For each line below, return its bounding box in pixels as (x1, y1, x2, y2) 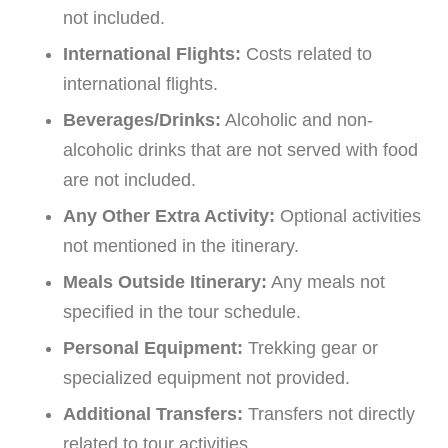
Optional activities (275, 205, 421, 226)
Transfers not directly (243, 403, 415, 424)
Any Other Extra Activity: (63, 205, 275, 226)
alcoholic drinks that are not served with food (63, 139, 418, 160)
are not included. (63, 169, 196, 190)
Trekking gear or (243, 337, 378, 358)
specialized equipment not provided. (63, 367, 350, 388)
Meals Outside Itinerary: (63, 271, 267, 292)
